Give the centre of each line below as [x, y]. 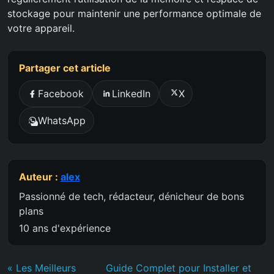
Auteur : [39, 176]
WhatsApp [62, 120]
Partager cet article [65, 68]
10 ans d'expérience [65, 228]
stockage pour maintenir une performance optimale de [134, 14]
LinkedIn [131, 94]
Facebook [61, 94]
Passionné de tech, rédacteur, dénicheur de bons [131, 196]
